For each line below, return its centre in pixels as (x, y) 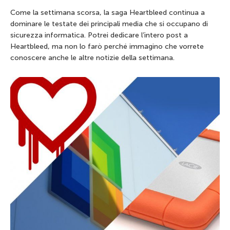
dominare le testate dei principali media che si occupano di (109, 24)
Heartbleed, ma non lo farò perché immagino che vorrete (107, 46)
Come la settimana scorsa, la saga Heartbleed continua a (108, 12)
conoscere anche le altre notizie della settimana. (92, 57)
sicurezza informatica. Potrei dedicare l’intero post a (99, 35)
